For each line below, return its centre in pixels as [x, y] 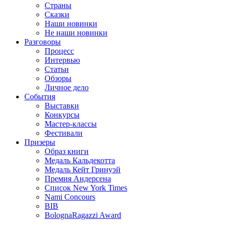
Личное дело [67, 87]
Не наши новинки [76, 33]
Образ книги [67, 151]
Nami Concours [70, 197]
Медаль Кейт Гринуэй [83, 169]
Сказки [57, 14]
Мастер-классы [71, 124]
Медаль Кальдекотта [80, 160]
